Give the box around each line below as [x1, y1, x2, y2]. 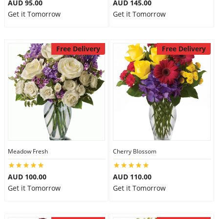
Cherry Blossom [113, 147, 156, 155]
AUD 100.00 [7, 172, 46, 181]
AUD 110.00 [113, 172, 152, 181]
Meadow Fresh [7, 147, 48, 155]
